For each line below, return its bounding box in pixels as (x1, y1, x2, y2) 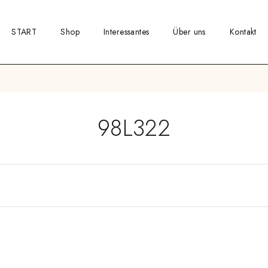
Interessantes (103, 26, 150, 38)
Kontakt (229, 26, 257, 38)
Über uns (173, 26, 206, 38)
